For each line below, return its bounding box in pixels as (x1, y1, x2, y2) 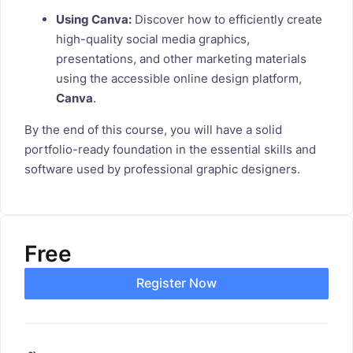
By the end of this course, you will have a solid (24, 121, 282, 137)
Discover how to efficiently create (132, 11, 322, 27)
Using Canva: (56, 11, 132, 27)
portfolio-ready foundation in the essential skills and (24, 141, 316, 157)
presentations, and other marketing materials (56, 50, 307, 66)
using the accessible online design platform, (56, 70, 302, 86)
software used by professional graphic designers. (24, 161, 300, 176)
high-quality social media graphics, (56, 31, 250, 46)
